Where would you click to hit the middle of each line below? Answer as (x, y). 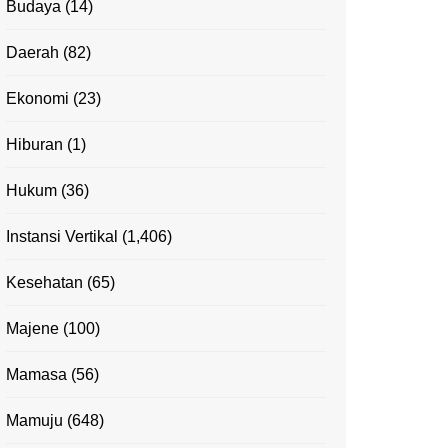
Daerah (32, 53)
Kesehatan (44, 283)
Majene (32, 329)
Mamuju (34, 421)
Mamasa (36, 375)
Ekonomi (37, 99)
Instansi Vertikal (62, 237)
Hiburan (34, 145)
